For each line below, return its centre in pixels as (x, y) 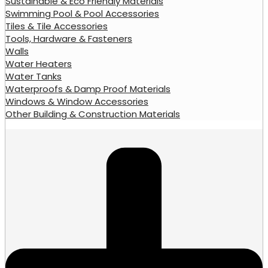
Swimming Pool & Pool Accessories (82, 13)
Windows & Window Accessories (77, 101)
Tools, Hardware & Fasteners (69, 38)
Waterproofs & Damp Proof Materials (88, 89)
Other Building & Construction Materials (93, 114)
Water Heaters (39, 63)
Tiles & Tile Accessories (57, 26)
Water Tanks (33, 76)
